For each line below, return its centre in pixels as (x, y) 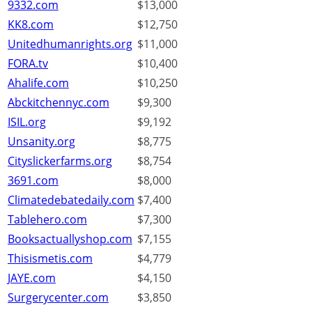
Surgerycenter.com (58, 298)
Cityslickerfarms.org (60, 161)
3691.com (33, 181)
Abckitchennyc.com (58, 103)
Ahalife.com (38, 83)
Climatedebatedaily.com (71, 200)
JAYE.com (32, 278)
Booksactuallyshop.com (70, 239)
